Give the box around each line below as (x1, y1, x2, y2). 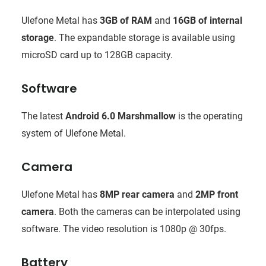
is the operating (175, 110, 243, 122)
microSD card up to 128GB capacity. (21, 49, 173, 61)
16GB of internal (172, 14, 242, 26)
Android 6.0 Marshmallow (65, 110, 176, 122)
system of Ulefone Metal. (21, 127, 126, 139)
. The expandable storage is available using (53, 31, 235, 43)
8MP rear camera (99, 188, 175, 200)
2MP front (195, 188, 238, 200)
